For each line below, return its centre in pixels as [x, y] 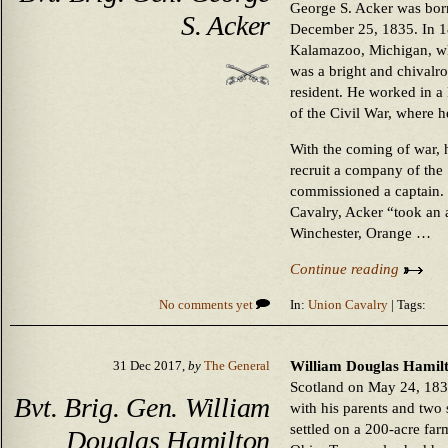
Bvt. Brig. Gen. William [142, 407]
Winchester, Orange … [360, 233]
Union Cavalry [348, 305]
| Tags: [407, 305]
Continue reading [346, 269]
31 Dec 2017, [150, 366]
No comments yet [207, 305]
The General [237, 366]
